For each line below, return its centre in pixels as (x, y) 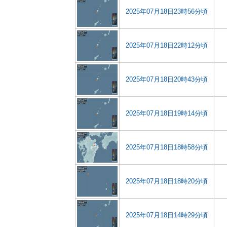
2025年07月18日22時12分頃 (167, 45)
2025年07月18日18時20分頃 (167, 181)
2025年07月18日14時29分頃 (167, 215)
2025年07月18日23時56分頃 (167, 11)
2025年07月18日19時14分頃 (167, 113)
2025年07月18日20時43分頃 (167, 79)
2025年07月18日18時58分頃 (167, 147)
